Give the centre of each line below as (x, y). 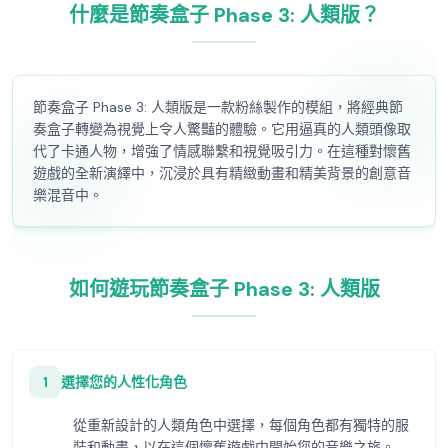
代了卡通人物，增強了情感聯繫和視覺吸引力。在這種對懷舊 (222, 151)
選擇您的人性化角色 (124, 382)
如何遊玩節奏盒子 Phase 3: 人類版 (224, 289)
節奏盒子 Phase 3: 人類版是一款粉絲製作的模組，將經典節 (218, 107)
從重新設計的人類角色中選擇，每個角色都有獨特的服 (241, 425)
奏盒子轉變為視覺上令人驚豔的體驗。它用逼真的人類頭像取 (222, 129)
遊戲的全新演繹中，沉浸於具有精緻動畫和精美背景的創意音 (222, 173)
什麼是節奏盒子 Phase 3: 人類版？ (224, 15)
